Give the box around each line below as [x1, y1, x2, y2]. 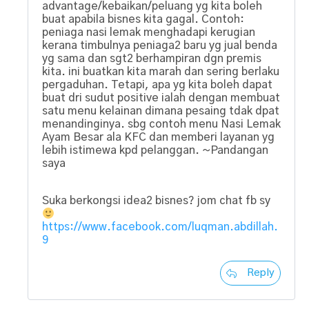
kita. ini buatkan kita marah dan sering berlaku [42, 66, 279, 77]
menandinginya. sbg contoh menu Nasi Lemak [42, 118, 281, 130]
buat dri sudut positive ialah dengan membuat [42, 92, 280, 103]
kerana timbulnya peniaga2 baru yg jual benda [42, 39, 277, 51]
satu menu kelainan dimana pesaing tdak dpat [42, 105, 279, 117]
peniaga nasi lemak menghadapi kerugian [42, 26, 255, 38]
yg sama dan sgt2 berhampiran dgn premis [42, 52, 261, 64]
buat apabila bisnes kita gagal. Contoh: [42, 13, 244, 25]
